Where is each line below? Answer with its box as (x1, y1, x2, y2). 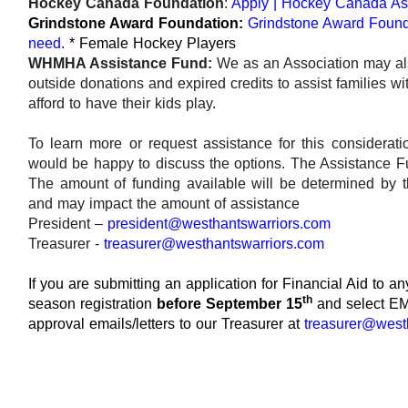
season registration (28, 296, 157, 312)
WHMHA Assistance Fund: (28, 56, 212, 72)
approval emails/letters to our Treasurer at (28, 316, 304, 332)
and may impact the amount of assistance (28, 196, 300, 212)
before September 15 (157, 296, 302, 312)
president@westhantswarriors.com (107, 216, 331, 232)
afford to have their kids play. (28, 96, 216, 112)
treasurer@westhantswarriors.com (104, 236, 324, 252)
